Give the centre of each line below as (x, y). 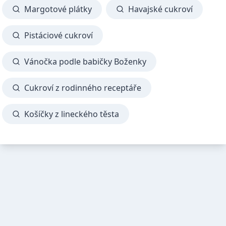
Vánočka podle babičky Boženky (85, 61)
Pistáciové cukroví (59, 35)
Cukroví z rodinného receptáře (83, 88)
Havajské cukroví (160, 9)
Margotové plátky (58, 9)
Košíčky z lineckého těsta (72, 114)
